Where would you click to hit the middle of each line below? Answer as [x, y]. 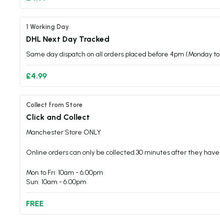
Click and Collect [58, 117]
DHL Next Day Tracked [68, 39]
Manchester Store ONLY [64, 132]
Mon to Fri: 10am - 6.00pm [65, 173]
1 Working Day [47, 27]
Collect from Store [54, 105]
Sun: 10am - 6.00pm [56, 182]
